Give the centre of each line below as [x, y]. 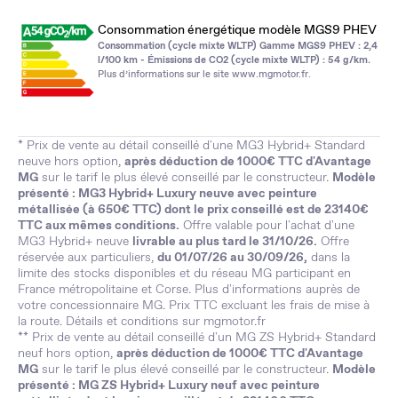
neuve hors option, [71, 160]
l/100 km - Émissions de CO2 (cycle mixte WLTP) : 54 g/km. [234, 59]
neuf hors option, [67, 352]
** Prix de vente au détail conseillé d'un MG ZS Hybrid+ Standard [197, 336]
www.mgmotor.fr [270, 73]
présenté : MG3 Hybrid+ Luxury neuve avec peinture [167, 192]
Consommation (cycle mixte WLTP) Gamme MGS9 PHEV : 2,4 [238, 45]
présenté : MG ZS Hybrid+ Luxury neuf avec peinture [169, 384]
